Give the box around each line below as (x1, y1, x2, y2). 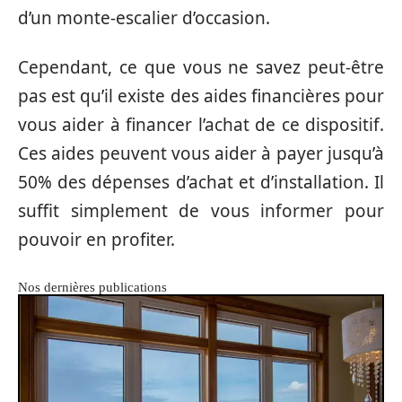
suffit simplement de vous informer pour (18, 198, 384, 223)
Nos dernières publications (18, 279, 167, 294)
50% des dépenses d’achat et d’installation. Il (18, 170, 384, 194)
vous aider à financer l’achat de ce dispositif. (18, 112, 384, 136)
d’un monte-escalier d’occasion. (18, 6, 270, 31)
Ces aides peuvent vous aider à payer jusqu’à (18, 141, 384, 165)
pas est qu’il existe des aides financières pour (18, 83, 384, 108)
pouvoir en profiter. (18, 227, 175, 251)
